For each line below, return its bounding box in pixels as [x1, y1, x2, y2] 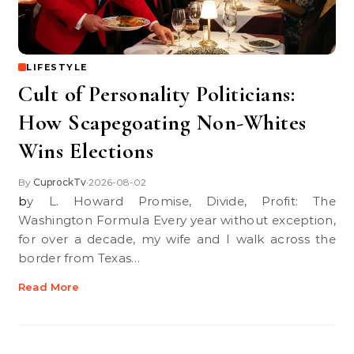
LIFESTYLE [26, 62, 88, 73]
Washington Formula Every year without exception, [18, 213, 336, 228]
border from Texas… [18, 250, 141, 265]
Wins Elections [18, 137, 153, 164]
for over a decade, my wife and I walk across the [18, 232, 336, 247]
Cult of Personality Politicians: [18, 81, 295, 107]
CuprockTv [33, 176, 86, 188]
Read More [18, 281, 79, 293]
